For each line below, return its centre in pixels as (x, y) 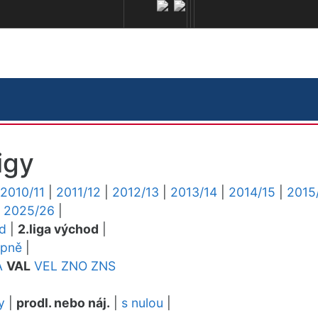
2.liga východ (58, 229)
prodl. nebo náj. (63, 303)
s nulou (142, 303)
